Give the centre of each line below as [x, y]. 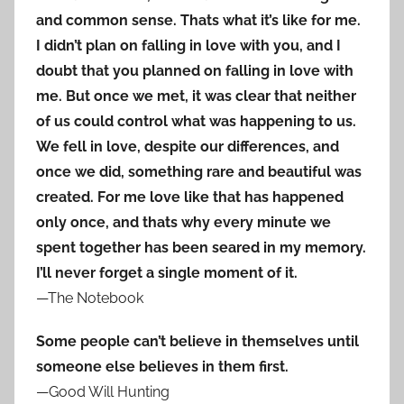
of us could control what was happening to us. [196, 122]
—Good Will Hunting [103, 392]
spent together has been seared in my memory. [201, 248]
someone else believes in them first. [162, 367]
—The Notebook [90, 298]
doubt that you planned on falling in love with [195, 71]
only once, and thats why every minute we [184, 223]
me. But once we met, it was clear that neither [196, 96]
